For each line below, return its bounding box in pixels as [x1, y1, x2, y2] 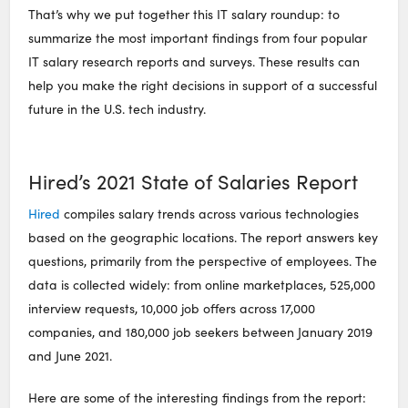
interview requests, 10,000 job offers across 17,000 [28, 299, 316, 317]
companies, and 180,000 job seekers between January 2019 [28, 322, 373, 341]
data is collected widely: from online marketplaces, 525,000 [28, 275, 376, 293]
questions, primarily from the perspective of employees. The [28, 251, 378, 270]
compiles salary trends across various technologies [64, 204, 360, 222]
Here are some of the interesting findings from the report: [28, 388, 367, 406]
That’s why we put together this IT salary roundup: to [28, 5, 341, 24]
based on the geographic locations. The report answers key [28, 228, 379, 246]
